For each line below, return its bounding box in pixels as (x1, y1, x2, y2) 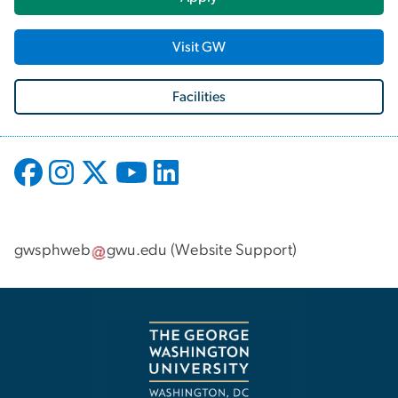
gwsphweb (14, 243, 91, 259)
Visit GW (172, 39, 226, 54)
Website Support (175, 243, 292, 259)
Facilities (172, 89, 226, 104)
